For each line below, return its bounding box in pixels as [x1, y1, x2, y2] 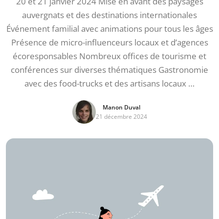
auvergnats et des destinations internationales [22, 9, 197, 21]
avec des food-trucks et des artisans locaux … [24, 78, 195, 89]
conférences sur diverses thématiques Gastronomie [11, 64, 208, 75]
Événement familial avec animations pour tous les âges [6, 23, 213, 34]
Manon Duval [102, 103, 140, 111]
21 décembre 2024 [95, 112, 147, 121]
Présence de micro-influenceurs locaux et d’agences [11, 37, 208, 48]
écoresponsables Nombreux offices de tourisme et [13, 50, 206, 62]
